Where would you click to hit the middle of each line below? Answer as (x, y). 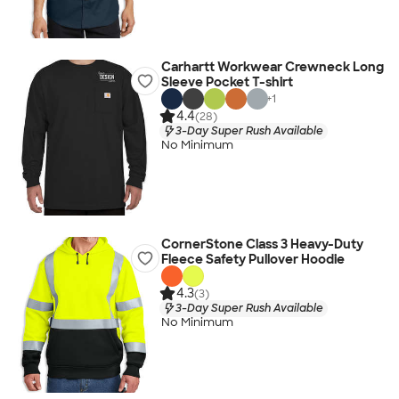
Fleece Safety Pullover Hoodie (252, 259)
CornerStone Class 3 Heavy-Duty (262, 244)
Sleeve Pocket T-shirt (227, 82)
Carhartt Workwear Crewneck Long (272, 67)
